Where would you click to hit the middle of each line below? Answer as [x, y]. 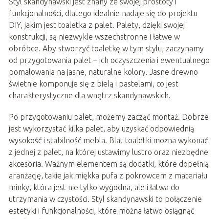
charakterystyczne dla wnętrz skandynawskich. [89, 96]
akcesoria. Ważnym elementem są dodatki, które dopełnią [109, 164]
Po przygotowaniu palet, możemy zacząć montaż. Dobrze [109, 117]
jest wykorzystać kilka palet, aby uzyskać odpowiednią [101, 129]
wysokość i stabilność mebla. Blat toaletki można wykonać [108, 141]
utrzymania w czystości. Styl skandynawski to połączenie [105, 199]
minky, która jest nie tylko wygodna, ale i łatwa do [94, 187]
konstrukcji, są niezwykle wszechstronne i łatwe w [94, 37]
